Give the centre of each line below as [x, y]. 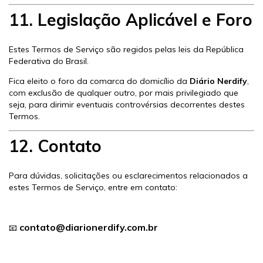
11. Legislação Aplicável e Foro [131, 19]
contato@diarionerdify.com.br [89, 227]
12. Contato [55, 146]
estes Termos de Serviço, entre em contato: [93, 188]
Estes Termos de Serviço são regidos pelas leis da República [126, 49]
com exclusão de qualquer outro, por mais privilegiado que [124, 92]
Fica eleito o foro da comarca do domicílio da [99, 81]
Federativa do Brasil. [49, 61]
